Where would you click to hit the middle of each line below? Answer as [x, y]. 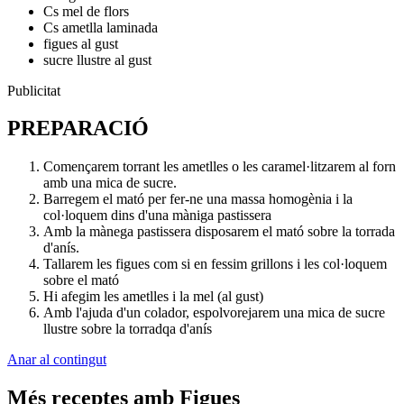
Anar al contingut [57, 360]
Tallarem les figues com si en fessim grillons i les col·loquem [215, 264]
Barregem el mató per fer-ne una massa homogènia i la [198, 199]
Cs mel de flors [86, 11]
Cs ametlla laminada [101, 27]
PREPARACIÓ [78, 129]
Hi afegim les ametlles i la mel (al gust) [153, 297]
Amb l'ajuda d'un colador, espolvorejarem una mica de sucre [214, 313]
